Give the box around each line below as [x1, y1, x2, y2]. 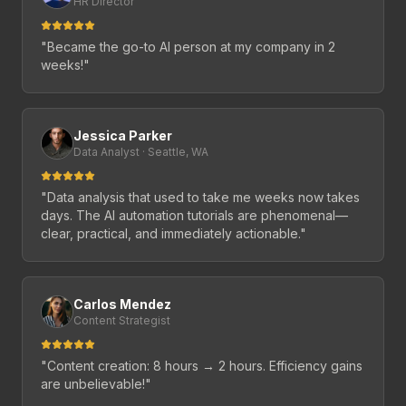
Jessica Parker [73, 128, 172, 144]
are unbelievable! [41, 376, 145, 392]
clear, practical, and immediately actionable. [41, 226, 300, 242]
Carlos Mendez [73, 296, 171, 313]
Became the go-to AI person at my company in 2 [47, 39, 335, 55]
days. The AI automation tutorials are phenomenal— [41, 208, 348, 224]
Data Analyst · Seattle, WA [73, 145, 208, 159]
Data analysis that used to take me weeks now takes [47, 189, 360, 206]
